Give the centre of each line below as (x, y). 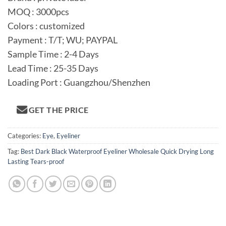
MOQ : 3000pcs (38, 12)
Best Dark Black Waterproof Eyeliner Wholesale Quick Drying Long (117, 152)
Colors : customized (46, 26)
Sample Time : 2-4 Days (53, 54)
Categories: (25, 136)
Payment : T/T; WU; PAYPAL (63, 40)
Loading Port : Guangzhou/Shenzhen (79, 83)
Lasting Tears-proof (36, 162)
